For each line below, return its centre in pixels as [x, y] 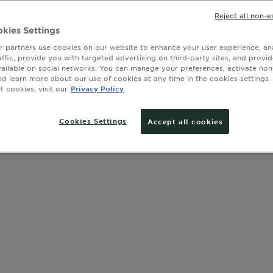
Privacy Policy [97, 88]
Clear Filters [49, 57]
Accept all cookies [185, 121]
